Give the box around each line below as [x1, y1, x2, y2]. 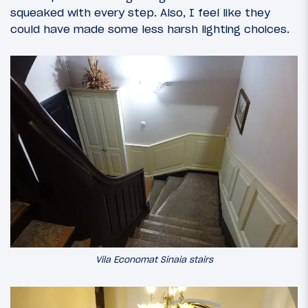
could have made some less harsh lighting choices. [10, 22, 289, 36]
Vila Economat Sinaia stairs [95, 254, 213, 266]
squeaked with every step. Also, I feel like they [10, 5, 270, 20]
